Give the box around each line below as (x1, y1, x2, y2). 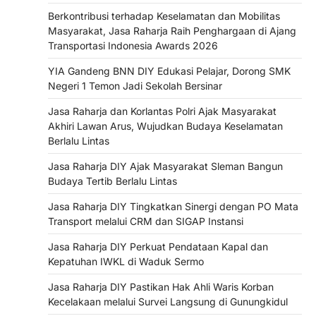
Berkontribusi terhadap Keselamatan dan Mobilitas (48, 9, 280, 22)
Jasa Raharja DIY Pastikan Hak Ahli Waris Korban (48, 280, 274, 293)
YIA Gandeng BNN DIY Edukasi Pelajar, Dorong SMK (48, 64, 291, 77)
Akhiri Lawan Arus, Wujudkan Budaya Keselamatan (48, 119, 283, 132)
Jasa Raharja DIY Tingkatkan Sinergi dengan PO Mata (48, 200, 298, 212)
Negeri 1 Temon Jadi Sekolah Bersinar (48, 79, 222, 92)
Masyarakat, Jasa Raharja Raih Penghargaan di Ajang (48, 24, 296, 37)
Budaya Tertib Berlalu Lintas (48, 174, 177, 187)
